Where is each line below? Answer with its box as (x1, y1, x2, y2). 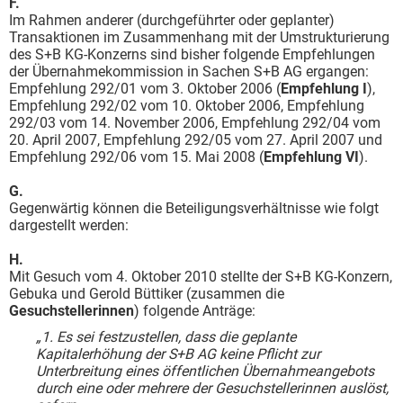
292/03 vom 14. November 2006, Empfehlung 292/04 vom (9, 114, 381, 131)
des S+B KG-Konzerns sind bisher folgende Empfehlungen (9, 46, 375, 63)
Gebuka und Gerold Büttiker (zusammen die (9, 285, 284, 302)
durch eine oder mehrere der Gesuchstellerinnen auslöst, (36, 380, 389, 397)
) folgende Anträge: (134, 302, 255, 319)
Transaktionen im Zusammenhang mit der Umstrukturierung (9, 29, 390, 46)
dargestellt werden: (9, 217, 129, 234)
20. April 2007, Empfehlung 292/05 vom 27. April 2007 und (9, 131, 382, 148)
